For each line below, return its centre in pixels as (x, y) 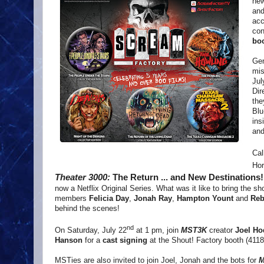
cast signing (125, 240)
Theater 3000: (84, 177)
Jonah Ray (153, 198)
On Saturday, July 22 (91, 230)
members (72, 198)
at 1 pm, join (157, 230)
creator (221, 230)
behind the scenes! (87, 208)
